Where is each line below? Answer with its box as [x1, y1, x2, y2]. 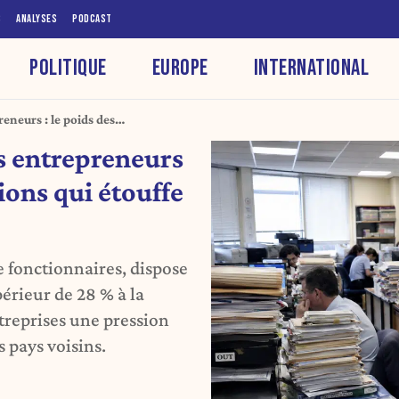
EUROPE [151, 53, 208, 82]
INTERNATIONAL [253, 53, 370, 82]
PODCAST [72, 12, 112, 26]
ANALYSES [16, 12, 57, 26]
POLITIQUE [29, 53, 107, 82]
